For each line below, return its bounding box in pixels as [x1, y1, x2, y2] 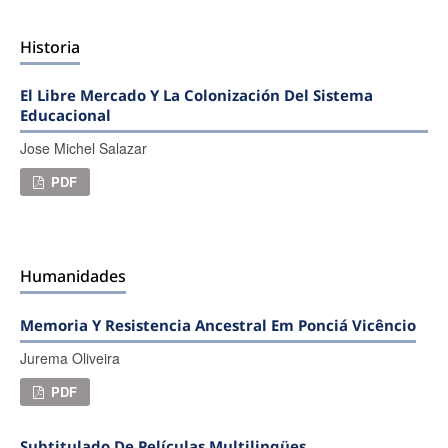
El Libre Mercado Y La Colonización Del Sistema [19, 85, 373, 106]
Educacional [19, 105, 111, 126]
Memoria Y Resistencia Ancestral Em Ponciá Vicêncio [19, 315, 416, 336]
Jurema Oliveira [19, 348, 120, 369]
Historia [19, 36, 80, 59]
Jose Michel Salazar [19, 138, 147, 159]
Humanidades [19, 265, 126, 288]
